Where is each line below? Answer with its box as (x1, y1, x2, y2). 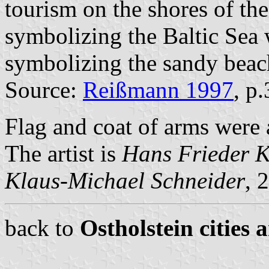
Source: (5, 76, 83, 103)
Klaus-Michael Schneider (5, 167, 245, 193)
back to (5, 214, 80, 241)
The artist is (5, 140, 122, 166)
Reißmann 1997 (83, 76, 234, 103)
